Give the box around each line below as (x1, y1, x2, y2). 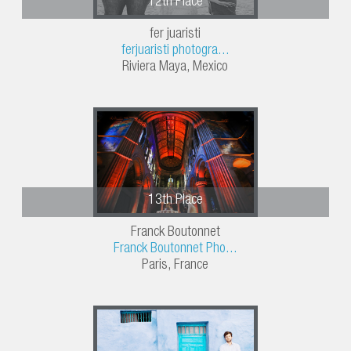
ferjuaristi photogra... (121, 44, 230, 59)
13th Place (147, 194, 203, 208)
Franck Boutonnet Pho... (113, 242, 237, 257)
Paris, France (142, 259, 209, 273)
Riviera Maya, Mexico (122, 60, 229, 75)
